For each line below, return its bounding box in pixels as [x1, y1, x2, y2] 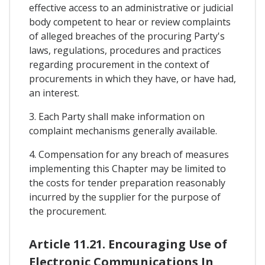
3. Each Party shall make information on [29, 109, 205, 123]
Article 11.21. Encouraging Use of [29, 235, 227, 252]
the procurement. [29, 204, 106, 218]
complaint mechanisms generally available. [29, 124, 217, 137]
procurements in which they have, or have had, [29, 72, 236, 85]
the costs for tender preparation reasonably [29, 176, 225, 189]
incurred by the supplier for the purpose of [29, 190, 221, 203]
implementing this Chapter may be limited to [29, 161, 226, 175]
